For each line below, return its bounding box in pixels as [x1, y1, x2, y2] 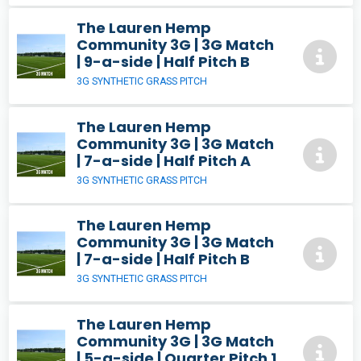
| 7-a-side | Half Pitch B [77, 249, 250, 270]
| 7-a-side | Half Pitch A [77, 150, 251, 171]
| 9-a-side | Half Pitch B [77, 52, 250, 73]
